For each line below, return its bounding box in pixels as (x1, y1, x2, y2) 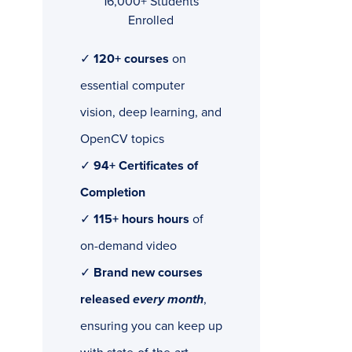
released (79, 291, 133, 308)
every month (132, 291, 203, 308)
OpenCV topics (79, 131, 164, 148)
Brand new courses (93, 265, 203, 281)
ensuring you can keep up (79, 318, 222, 335)
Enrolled (128, 13, 174, 29)
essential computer (79, 78, 185, 94)
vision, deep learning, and (79, 104, 222, 121)
